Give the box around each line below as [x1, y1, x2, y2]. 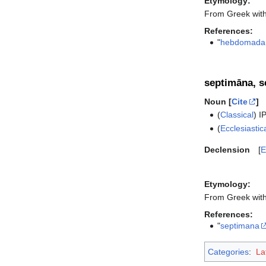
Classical [220, 109, 254, 119]
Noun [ [204, 96, 232, 106]
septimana [220, 221, 260, 231]
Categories [208, 246, 249, 256]
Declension [204, 145, 250, 155]
